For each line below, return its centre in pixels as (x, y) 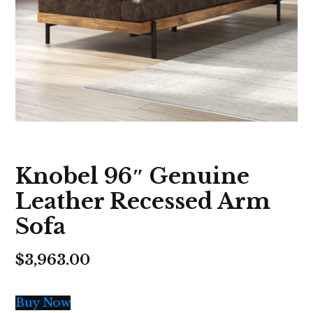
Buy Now (43, 303)
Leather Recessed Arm (143, 202)
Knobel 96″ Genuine (132, 176)
